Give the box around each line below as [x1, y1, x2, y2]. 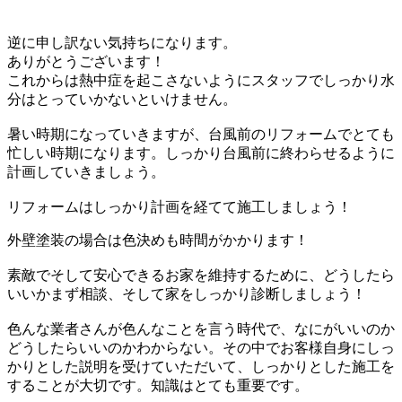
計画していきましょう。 [7, 163, 165, 179]
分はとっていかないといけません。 [7, 91, 237, 107]
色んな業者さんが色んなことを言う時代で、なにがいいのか [7, 320, 395, 336]
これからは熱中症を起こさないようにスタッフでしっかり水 [7, 72, 395, 88]
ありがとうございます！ [7, 53, 165, 69]
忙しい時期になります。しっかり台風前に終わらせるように [7, 144, 395, 161]
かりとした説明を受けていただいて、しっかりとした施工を [7, 358, 395, 374]
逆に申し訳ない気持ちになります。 [7, 34, 237, 50]
